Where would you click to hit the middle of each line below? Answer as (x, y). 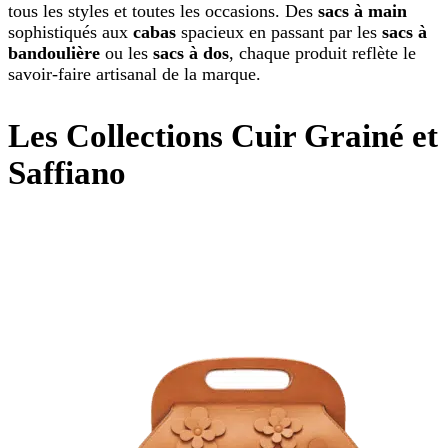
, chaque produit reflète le (322, 53)
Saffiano (67, 173)
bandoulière (54, 53)
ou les (126, 53)
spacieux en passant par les (279, 32)
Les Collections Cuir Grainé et (223, 136)
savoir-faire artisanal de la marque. (134, 74)
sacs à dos (191, 53)
